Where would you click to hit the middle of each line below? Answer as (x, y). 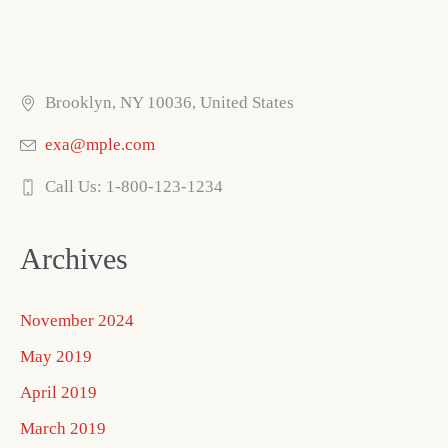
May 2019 (56, 356)
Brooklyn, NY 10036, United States (170, 102)
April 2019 (59, 392)
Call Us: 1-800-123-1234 (134, 186)
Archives (74, 258)
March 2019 (63, 428)
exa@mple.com (100, 144)
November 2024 (77, 320)
